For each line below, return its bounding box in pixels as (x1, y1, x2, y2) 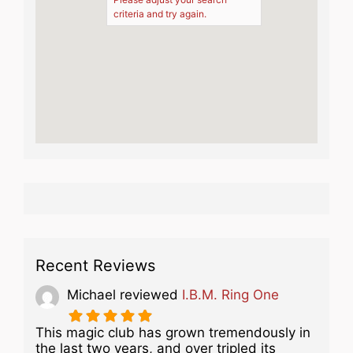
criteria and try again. (113, 8, 206, 20)
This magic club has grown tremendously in (35, 325, 310, 340)
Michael (67, 287, 116, 303)
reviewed (120, 287, 178, 303)
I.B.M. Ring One (182, 287, 279, 303)
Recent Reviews (35, 256, 155, 275)
